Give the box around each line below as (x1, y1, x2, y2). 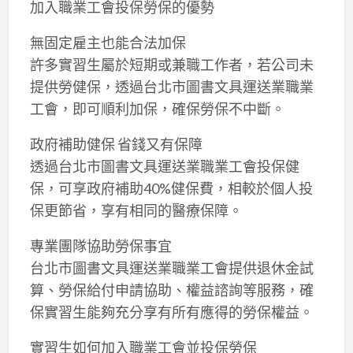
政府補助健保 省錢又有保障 (29, 135, 203, 153)
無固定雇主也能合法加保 (29, 33, 186, 51)
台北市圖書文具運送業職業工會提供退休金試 (29, 258, 314, 277)
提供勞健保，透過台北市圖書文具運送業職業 (29, 77, 314, 95)
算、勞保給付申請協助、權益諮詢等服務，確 (29, 281, 314, 299)
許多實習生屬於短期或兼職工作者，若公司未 (29, 55, 314, 73)
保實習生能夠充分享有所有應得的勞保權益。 (29, 303, 314, 321)
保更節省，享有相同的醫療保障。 (29, 201, 243, 219)
